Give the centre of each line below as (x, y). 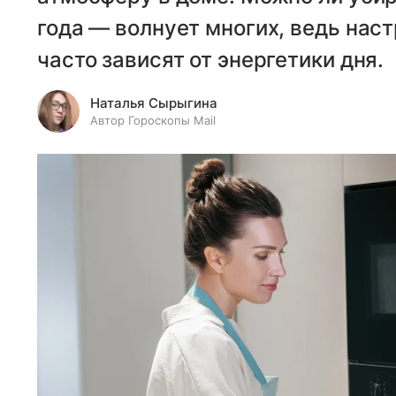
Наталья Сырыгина (154, 103)
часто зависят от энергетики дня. (211, 60)
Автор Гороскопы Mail (153, 120)
